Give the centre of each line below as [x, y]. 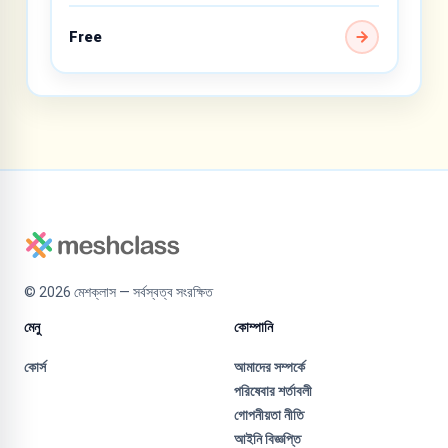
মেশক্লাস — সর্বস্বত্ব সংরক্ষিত [142, 291]
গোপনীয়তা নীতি [269, 414]
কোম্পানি [253, 326]
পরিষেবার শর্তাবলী [273, 390]
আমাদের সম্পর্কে [269, 366]
